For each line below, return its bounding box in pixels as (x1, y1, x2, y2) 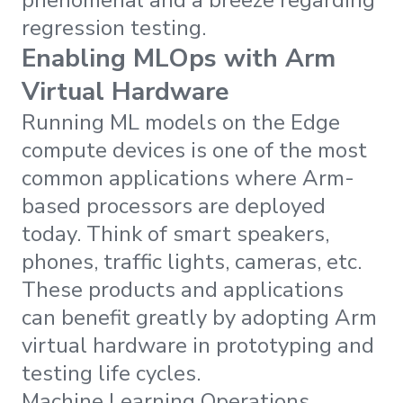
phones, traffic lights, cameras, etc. (22, 246, 362, 276)
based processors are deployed (22, 191, 326, 220)
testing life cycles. (22, 358, 206, 388)
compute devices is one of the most (22, 135, 367, 165)
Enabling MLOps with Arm (22, 40, 336, 76)
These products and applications (22, 274, 344, 304)
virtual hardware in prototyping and (22, 330, 374, 360)
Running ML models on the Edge (22, 107, 340, 137)
